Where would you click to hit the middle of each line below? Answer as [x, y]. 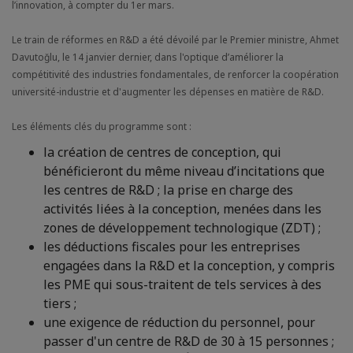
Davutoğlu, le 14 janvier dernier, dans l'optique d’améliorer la [148, 57]
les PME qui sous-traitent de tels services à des [182, 284]
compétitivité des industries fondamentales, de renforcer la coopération [175, 74]
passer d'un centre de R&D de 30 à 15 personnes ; [189, 341]
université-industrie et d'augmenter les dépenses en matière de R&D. [168, 92]
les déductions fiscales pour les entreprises [172, 247]
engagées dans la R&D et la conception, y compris [189, 266]
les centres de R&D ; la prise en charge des [168, 190]
